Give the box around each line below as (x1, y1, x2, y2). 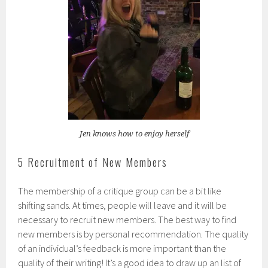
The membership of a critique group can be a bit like (18, 184, 222, 197)
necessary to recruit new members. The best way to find (18, 213, 237, 226)
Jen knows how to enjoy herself (79, 129, 189, 138)
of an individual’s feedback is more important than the (18, 242, 227, 254)
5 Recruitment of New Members (18, 154, 168, 170)
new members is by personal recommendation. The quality (18, 227, 249, 240)
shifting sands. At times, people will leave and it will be (18, 199, 227, 211)
